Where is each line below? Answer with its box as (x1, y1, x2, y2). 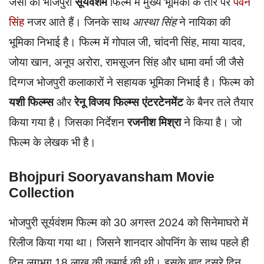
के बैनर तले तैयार (183, 95, 253, 108)
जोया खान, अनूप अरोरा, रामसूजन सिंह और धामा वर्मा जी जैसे (9, 55, 244, 68)
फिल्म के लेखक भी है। (9, 136, 96, 148)
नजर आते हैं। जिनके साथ (24, 15, 133, 28)
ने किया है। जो (181, 115, 242, 128)
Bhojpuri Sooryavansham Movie (9, 169, 214, 185)
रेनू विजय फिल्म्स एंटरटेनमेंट (74, 95, 183, 108)
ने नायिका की (176, 15, 230, 28)
